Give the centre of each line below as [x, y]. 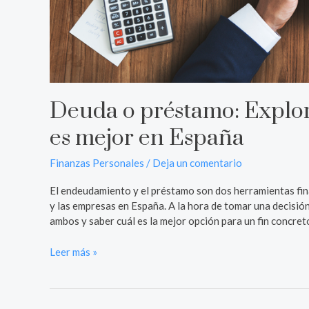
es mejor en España [147, 139]
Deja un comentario [197, 163]
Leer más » [73, 251]
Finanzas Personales [97, 163]
